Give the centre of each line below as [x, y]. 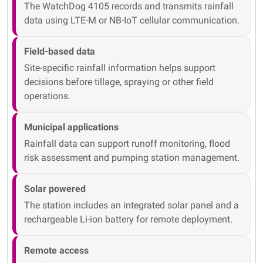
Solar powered [55, 189]
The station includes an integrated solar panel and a [132, 205]
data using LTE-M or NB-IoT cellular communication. [132, 21]
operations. [48, 96]
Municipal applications [72, 127]
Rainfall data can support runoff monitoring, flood [127, 144]
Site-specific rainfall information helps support [120, 68]
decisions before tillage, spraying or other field [119, 82]
